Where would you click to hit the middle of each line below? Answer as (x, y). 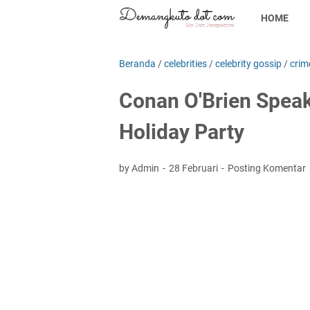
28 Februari (194, 168)
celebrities (185, 64)
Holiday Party (182, 132)
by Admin (140, 168)
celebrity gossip (248, 64)
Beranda (137, 64)
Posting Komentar (267, 168)
